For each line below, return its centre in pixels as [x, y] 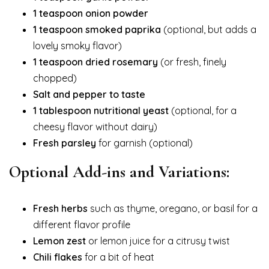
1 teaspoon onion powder [91, 13]
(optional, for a [203, 110]
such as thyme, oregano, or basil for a [173, 208]
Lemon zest [59, 240]
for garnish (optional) [144, 143]
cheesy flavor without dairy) [95, 126]
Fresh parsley [65, 143]
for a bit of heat [118, 257]
